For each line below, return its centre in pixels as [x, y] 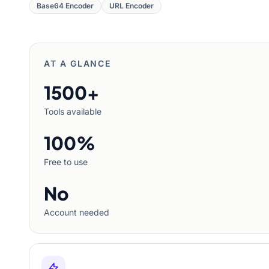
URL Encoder [131, 6]
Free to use [66, 162]
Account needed [77, 212]
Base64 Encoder [65, 6]
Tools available [73, 111]
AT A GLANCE [77, 63]
